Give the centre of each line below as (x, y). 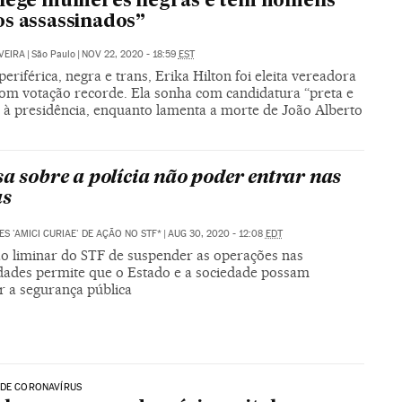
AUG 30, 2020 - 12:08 (216, 233)
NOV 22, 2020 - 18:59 (130, 55)
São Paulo (53, 55)
